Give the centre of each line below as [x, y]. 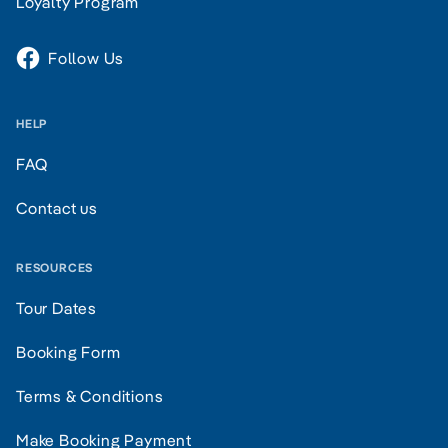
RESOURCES [55, 267]
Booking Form [68, 351]
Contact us [57, 207]
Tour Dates [56, 307]
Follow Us [86, 57]
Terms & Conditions [90, 395]
